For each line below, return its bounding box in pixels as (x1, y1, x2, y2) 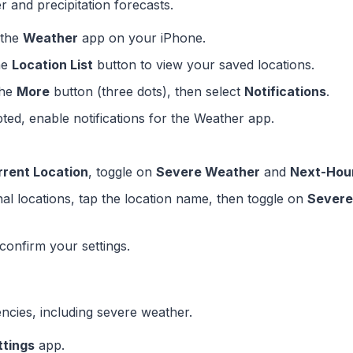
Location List (12, 57, 93, 73)
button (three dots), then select (50, 84, 244, 100)
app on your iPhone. (78, 30, 206, 46)
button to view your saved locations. (93, 57, 314, 73)
